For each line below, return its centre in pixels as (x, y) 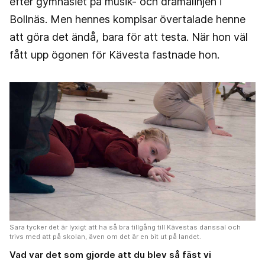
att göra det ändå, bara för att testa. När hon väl (129, 37)
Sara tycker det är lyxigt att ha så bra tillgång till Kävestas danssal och (125, 227)
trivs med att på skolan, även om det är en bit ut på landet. (105, 237)
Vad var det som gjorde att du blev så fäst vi (110, 255)
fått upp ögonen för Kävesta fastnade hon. (114, 55)
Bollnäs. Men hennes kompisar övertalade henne (127, 20)
